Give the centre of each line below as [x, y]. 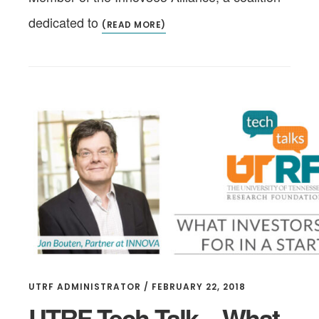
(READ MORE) [134, 24]
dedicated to [65, 22]
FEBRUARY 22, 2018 [199, 287]
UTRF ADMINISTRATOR [85, 287]
